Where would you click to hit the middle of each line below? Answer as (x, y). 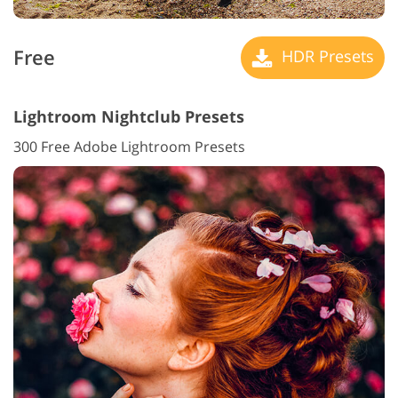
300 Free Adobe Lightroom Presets (129, 147)
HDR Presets (326, 56)
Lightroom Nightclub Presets (129, 116)
